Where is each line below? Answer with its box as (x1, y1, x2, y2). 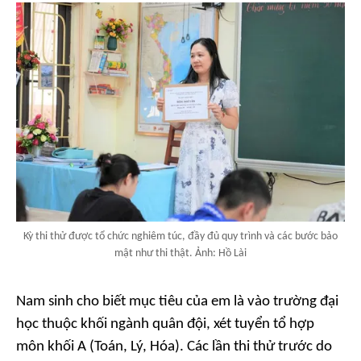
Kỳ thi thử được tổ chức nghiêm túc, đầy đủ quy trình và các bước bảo (23, 230, 338, 243)
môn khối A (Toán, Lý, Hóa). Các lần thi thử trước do (16, 339, 332, 355)
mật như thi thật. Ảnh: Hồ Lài (114, 247, 247, 260)
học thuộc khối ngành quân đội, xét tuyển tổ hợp (16, 317, 314, 333)
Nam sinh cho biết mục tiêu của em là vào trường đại (16, 294, 338, 310)
